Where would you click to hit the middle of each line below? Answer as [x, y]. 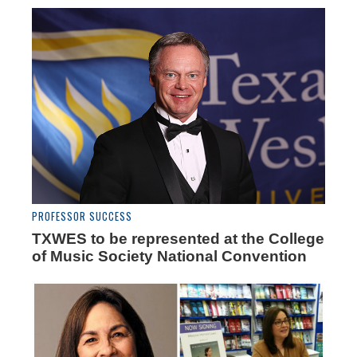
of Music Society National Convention [169, 256]
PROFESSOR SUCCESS [82, 216]
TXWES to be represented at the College [178, 238]
